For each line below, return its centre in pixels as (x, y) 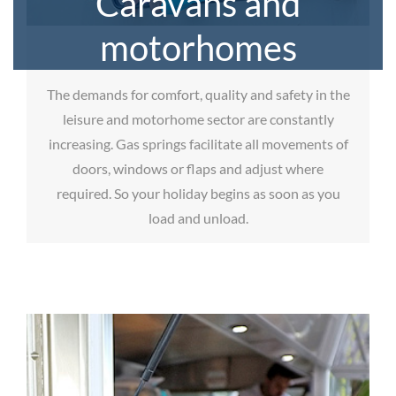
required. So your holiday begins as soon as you (198, 193)
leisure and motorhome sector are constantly (198, 118)
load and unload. (198, 217)
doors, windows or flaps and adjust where (198, 168)
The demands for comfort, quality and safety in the (198, 94)
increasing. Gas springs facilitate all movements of (198, 143)
